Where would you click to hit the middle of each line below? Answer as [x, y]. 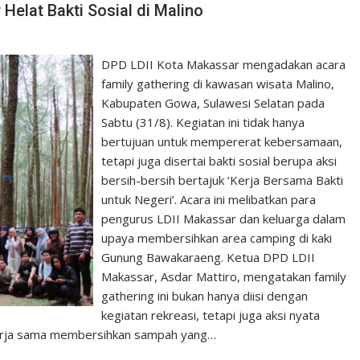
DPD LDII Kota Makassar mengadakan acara [224, 64]
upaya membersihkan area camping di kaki [217, 237]
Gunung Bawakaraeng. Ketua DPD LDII [209, 257]
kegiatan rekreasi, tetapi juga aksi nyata [211, 315]
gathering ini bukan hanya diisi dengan [205, 295]
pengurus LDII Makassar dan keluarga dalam [224, 218]
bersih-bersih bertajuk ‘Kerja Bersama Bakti [223, 180]
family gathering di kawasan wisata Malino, [218, 83]
